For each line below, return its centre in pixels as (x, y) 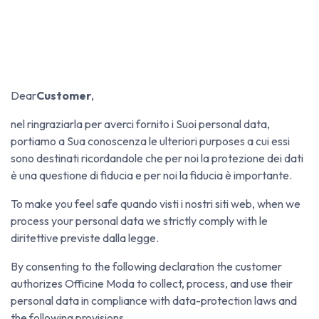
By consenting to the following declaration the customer (146, 266)
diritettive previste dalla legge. (85, 237)
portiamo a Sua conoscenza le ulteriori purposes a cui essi (150, 141)
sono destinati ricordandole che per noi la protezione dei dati (157, 158)
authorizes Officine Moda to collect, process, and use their (152, 283)
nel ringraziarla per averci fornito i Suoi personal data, (140, 124)
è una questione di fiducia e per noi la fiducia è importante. (151, 175)
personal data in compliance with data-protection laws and (154, 300)
